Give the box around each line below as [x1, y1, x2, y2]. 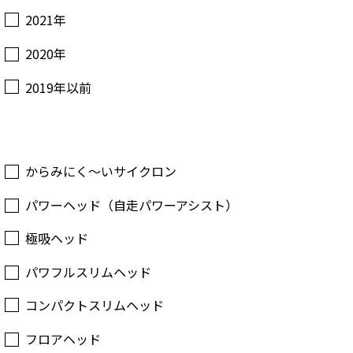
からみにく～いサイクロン [25, 162, 176, 181]
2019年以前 [25, 77, 91, 97]
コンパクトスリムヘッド [25, 295, 164, 315]
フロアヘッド [25, 329, 101, 349]
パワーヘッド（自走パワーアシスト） [25, 195, 238, 214]
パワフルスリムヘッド [25, 262, 151, 281]
